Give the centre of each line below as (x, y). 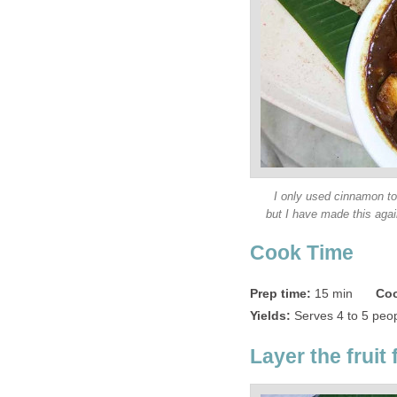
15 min (332, 293)
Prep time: (280, 293)
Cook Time (302, 253)
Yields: (270, 315)
